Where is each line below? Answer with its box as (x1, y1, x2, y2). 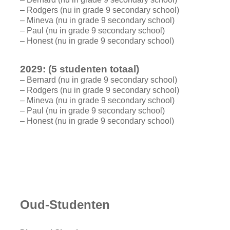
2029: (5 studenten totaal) (20, 63, 139, 74)
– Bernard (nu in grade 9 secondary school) (20, 75, 177, 84)
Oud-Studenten (20, 197, 110, 212)
